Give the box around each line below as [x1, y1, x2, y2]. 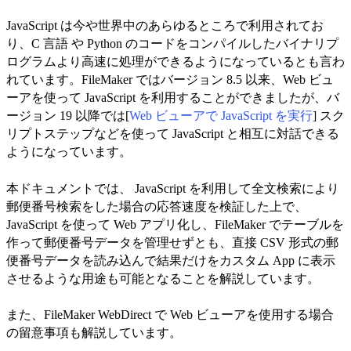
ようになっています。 [6, 145, 132, 159]
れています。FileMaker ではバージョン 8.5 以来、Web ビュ [6, 73, 334, 87]
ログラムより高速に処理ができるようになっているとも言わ [6, 55, 345, 69]
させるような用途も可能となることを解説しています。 [6, 271, 320, 285]
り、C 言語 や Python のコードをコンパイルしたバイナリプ [6, 37, 338, 51]
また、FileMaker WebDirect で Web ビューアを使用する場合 [6, 308, 334, 322]
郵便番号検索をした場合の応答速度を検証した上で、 [6, 199, 307, 213]
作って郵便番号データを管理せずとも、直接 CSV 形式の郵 [6, 235, 338, 249]
